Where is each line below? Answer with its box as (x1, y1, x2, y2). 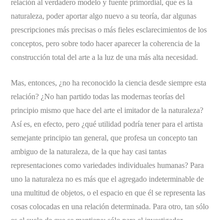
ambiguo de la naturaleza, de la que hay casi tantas (11, 147, 167, 156)
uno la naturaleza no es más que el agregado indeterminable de (11, 174, 204, 183)
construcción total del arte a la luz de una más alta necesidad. (11, 53, 198, 61)
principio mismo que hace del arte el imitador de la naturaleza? (11, 106, 204, 114)
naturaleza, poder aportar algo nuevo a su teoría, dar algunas (11, 11, 197, 20)
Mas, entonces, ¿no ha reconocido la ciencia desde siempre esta (11, 78, 207, 87)
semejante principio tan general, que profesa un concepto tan (11, 133, 198, 142)
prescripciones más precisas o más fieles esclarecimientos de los (11, 25, 207, 34)
